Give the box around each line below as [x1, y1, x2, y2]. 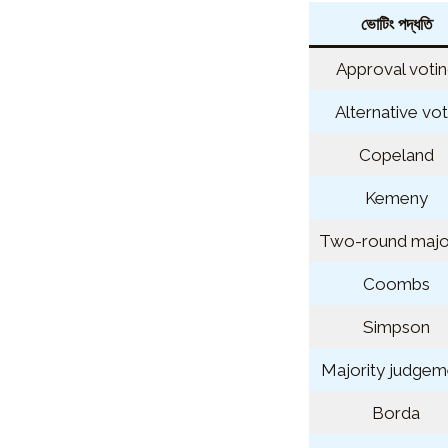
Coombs [362, 274, 430, 295]
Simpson [362, 317, 430, 338]
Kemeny [364, 188, 428, 209]
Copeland [358, 145, 434, 166]
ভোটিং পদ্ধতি [360, 14, 432, 35]
